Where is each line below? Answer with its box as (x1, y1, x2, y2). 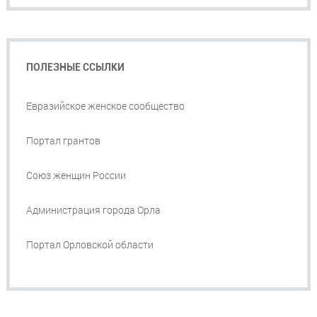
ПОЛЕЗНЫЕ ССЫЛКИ (25, 62, 125, 74)
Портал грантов (25, 134, 100, 148)
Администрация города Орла (25, 203, 161, 217)
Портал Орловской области (25, 238, 154, 252)
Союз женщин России (25, 168, 126, 183)
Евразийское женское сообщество (25, 99, 185, 113)
